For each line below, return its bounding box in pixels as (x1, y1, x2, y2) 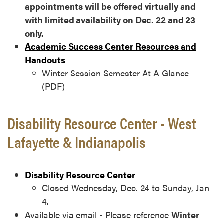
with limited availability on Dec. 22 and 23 (25, 13, 195, 26)
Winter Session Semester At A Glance (42, 67, 189, 79)
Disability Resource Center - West (7, 111, 196, 134)
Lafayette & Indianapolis (7, 130, 146, 153)
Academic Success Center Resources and (25, 40, 196, 53)
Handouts (25, 53, 65, 66)
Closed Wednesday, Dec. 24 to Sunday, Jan (42, 182, 209, 194)
